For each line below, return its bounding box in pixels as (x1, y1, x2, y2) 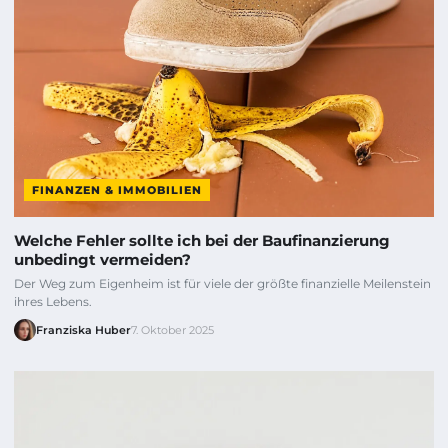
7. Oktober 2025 (131, 323, 214, 338)
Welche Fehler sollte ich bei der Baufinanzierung (14, 231, 390, 251)
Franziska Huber (36, 323, 131, 338)
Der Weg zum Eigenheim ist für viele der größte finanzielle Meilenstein (14, 276, 431, 292)
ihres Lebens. (14, 294, 92, 310)
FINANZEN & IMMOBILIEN (32, 183, 202, 198)
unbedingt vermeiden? (14, 250, 191, 270)
